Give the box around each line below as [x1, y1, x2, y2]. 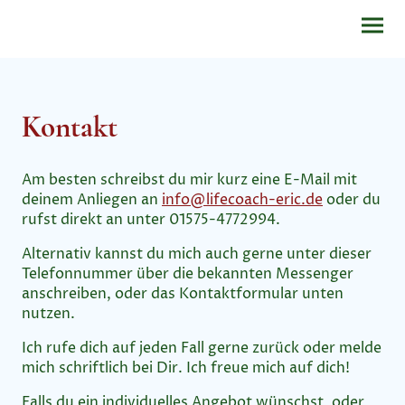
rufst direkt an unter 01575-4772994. [22, 209, 280, 230]
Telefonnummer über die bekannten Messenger [22, 263, 353, 284]
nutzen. [22, 303, 79, 324]
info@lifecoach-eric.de [162, 189, 323, 210]
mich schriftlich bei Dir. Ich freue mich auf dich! [22, 357, 350, 378]
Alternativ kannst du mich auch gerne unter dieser [22, 243, 372, 264]
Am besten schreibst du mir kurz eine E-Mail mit [22, 169, 357, 190]
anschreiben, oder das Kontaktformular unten [22, 283, 344, 304]
